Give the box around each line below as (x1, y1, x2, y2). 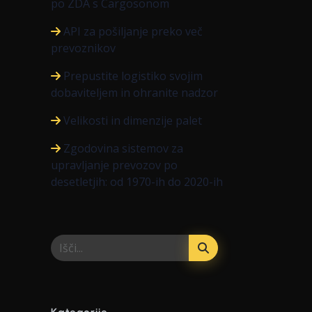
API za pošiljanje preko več (63, 24, 203, 39)
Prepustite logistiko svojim (63, 68, 203, 84)
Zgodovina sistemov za (63, 141, 183, 156)
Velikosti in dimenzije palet (63, 113, 202, 128)
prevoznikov (51, 40, 116, 56)
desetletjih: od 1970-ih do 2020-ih (51, 174, 223, 189)
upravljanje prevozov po (51, 157, 178, 173)
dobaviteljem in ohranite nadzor (51, 85, 218, 100)
